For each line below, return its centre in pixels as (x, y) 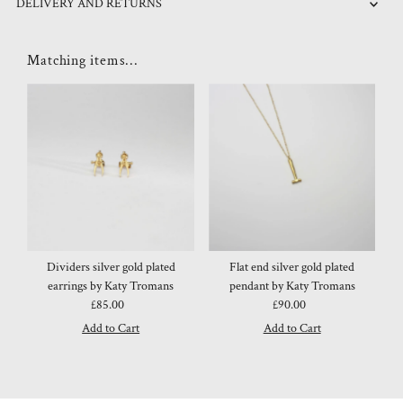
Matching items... (83, 61)
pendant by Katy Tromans (292, 286)
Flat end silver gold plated (292, 267)
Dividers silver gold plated (111, 267)
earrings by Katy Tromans (111, 286)
